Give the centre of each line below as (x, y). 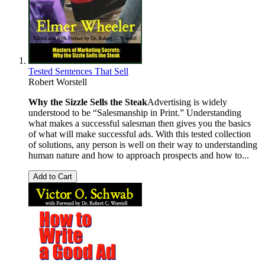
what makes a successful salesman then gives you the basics (140, 123)
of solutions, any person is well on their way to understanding (143, 144)
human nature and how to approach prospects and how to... (139, 155)
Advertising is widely (187, 102)
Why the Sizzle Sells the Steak (88, 102)
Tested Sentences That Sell (78, 71)
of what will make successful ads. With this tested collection (140, 134)
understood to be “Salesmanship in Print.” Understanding (135, 112)
